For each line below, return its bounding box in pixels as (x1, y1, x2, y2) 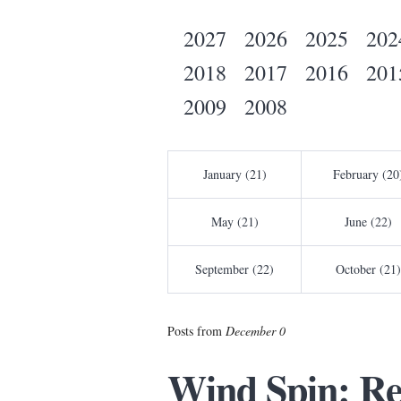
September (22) (195, 260, 274, 278)
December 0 (226, 322, 286, 340)
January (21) (202, 166, 267, 183)
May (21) (210, 213, 259, 231)
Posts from (167, 322, 226, 340)
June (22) (344, 213, 392, 231)
